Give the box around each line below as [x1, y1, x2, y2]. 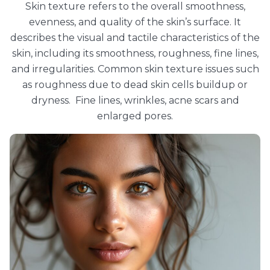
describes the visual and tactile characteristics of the [10, 32, 260, 43]
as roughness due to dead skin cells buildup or [22, 79, 248, 90]
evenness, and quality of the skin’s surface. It [29, 16, 241, 28]
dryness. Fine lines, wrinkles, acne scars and [31, 95, 239, 106]
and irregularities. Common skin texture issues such [11, 63, 259, 75]
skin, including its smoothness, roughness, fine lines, [11, 48, 259, 59]
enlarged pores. [97, 110, 173, 122]
